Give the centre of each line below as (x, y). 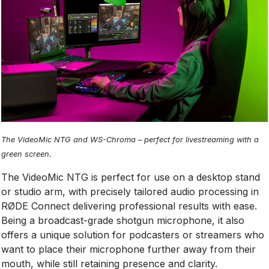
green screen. (27, 154)
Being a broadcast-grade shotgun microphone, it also (123, 220)
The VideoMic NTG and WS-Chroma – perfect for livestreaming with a (130, 139)
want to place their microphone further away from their (129, 249)
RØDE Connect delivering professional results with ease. (129, 206)
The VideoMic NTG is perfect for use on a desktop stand (131, 177)
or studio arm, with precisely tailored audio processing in (130, 191)
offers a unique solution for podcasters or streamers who (133, 234)
